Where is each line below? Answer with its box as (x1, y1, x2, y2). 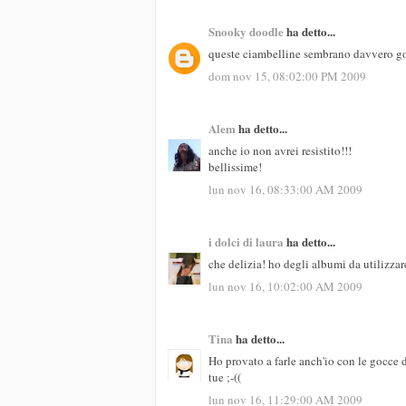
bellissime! (208, 159, 262, 176)
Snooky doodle (208, 22, 284, 40)
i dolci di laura (208, 232, 284, 250)
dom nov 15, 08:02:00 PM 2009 (208, 67, 366, 84)
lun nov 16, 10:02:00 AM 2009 (208, 277, 362, 295)
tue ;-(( (208, 369, 241, 386)
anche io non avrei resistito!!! (208, 142, 352, 159)
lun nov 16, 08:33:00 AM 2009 (208, 180, 362, 198)
